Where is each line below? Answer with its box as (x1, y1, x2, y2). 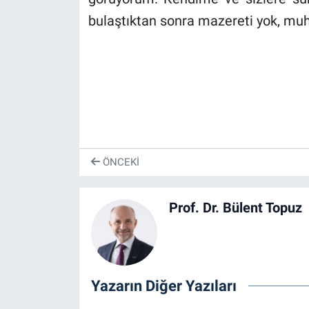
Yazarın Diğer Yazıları (90, 277, 237, 295)
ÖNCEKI (99, 156, 139, 169)
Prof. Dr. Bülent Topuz (168, 199, 302, 216)
